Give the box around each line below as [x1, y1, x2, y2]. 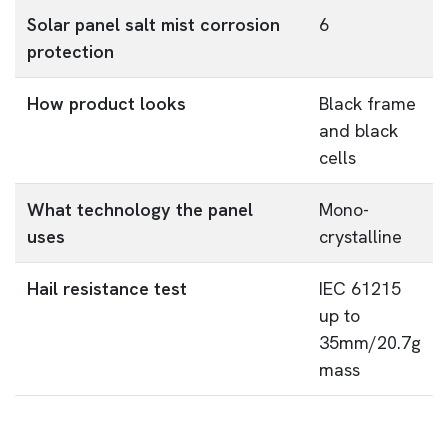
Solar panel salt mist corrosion [27, 13, 280, 36]
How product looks [27, 92, 186, 115]
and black [319, 119, 398, 142]
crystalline [319, 225, 402, 248]
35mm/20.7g [319, 331, 421, 354]
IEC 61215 [319, 277, 401, 300]
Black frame [319, 92, 416, 115]
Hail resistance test [27, 277, 187, 300]
